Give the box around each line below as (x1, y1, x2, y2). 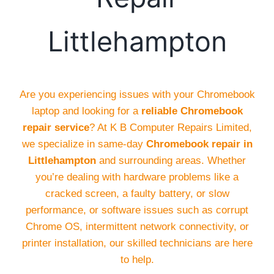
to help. (120, 254, 154, 265)
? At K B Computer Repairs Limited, (89, 122, 252, 133)
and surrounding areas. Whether (96, 155, 246, 166)
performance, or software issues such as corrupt (26, 204, 248, 216)
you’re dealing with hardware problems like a (35, 171, 239, 183)
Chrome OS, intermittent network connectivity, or (25, 221, 249, 232)
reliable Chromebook (141, 105, 243, 117)
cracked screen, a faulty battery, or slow (45, 188, 229, 199)
